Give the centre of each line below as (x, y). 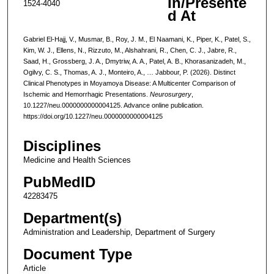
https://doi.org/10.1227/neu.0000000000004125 (93, 116)
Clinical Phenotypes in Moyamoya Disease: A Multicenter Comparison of (129, 83)
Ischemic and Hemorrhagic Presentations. (86, 94)
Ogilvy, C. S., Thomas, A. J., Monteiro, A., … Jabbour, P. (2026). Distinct (129, 72)
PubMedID (59, 182)
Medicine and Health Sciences (77, 160)
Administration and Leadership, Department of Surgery (119, 232)
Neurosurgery (170, 94)
